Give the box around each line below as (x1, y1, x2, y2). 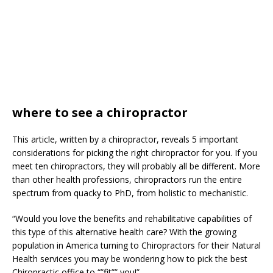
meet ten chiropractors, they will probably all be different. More (12, 160, 260, 172)
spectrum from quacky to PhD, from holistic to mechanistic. (12, 187, 248, 199)
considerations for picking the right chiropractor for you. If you (12, 147, 257, 158)
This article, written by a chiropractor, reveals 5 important (12, 133, 238, 145)
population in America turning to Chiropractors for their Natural (12, 239, 261, 251)
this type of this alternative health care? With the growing (12, 226, 236, 238)
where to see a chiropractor (12, 104, 188, 121)
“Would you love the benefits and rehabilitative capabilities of (12, 213, 252, 224)
